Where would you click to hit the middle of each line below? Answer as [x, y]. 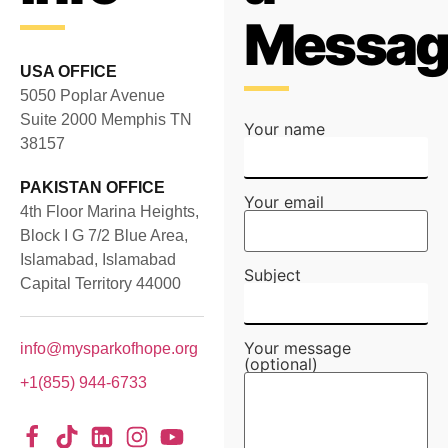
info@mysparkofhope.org [109, 348]
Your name [284, 129]
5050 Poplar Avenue [92, 95]
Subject [272, 275]
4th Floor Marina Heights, [109, 211]
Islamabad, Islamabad [98, 259]
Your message [297, 348]
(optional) [281, 364]
